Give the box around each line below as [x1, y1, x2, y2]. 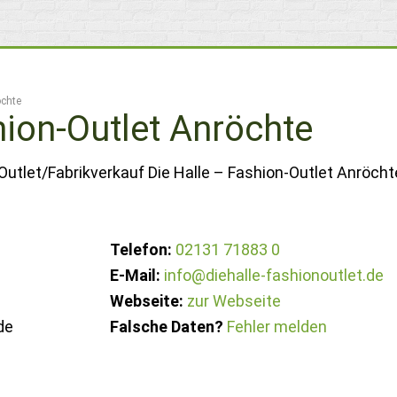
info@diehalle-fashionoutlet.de [164, 266, 385, 284]
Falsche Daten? [110, 317, 224, 336]
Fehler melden [227, 317, 328, 336]
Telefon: [110, 240, 173, 259]
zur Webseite [187, 292, 282, 310]
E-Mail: [110, 266, 161, 284]
